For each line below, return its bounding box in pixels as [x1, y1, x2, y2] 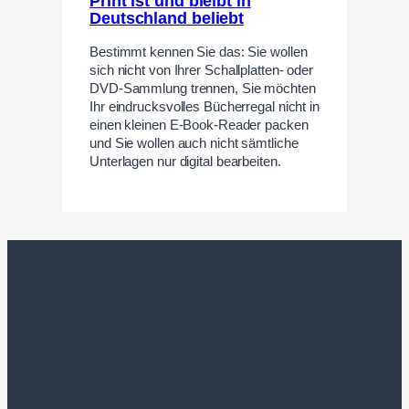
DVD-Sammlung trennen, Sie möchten [89, 81, 316, 97]
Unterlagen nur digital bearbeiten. [89, 154, 281, 170]
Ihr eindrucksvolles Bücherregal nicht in [89, 100, 320, 115]
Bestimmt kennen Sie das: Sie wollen [89, 45, 308, 60]
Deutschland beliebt [89, 8, 245, 27]
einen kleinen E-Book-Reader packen [89, 118, 309, 133]
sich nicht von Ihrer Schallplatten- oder [89, 63, 313, 79]
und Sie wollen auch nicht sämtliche [89, 136, 299, 152]
